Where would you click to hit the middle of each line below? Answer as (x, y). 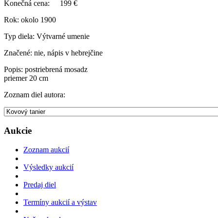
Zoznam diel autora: (35, 95)
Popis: (13, 70)
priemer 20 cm (26, 78)
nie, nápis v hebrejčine (67, 53)
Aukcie (18, 131)
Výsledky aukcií (48, 167)
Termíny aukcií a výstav (60, 202)
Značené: (18, 53)
